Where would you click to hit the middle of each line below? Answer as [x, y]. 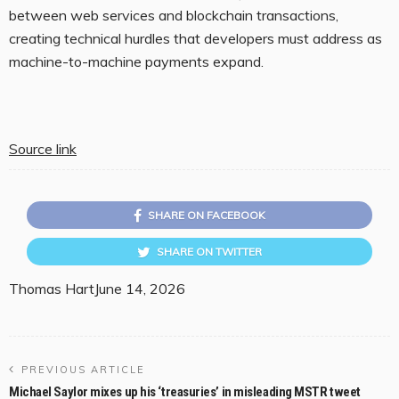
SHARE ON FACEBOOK [207, 215]
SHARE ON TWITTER [209, 251]
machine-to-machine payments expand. [136, 61]
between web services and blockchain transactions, [174, 15]
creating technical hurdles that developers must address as [195, 38]
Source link [43, 148]
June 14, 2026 [140, 288]
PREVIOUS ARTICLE [83, 369]
